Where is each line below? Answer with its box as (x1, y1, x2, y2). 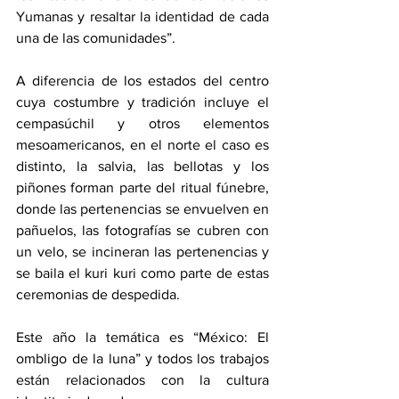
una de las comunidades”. (16, 30, 175, 46)
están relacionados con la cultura (16, 372, 269, 388)
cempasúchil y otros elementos (16, 116, 269, 132)
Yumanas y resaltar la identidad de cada (16, 9, 269, 25)
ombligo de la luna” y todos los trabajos (16, 351, 269, 367)
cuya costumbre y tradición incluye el (16, 94, 269, 110)
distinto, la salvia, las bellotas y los (16, 159, 269, 175)
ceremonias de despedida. (16, 287, 180, 303)
